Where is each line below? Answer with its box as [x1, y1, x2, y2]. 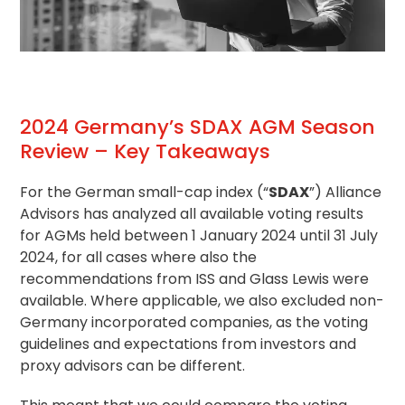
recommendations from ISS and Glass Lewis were [20, 268, 370, 289]
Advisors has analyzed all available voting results [20, 202, 364, 224]
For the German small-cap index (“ [20, 181, 269, 202]
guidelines [20, 333, 90, 354]
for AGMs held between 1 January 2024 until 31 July [20, 224, 379, 246]
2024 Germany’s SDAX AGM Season [20, 112, 376, 141]
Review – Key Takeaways [20, 137, 271, 165]
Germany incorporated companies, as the [20, 311, 325, 333]
